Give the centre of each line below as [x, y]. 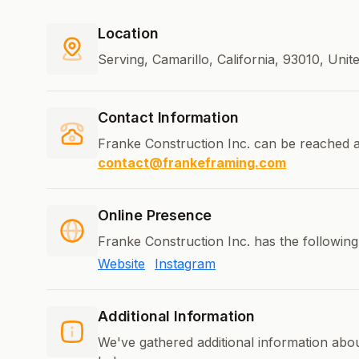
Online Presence [155, 216]
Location [128, 34]
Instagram [185, 264]
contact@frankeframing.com [192, 163]
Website [121, 264]
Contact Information [168, 118]
